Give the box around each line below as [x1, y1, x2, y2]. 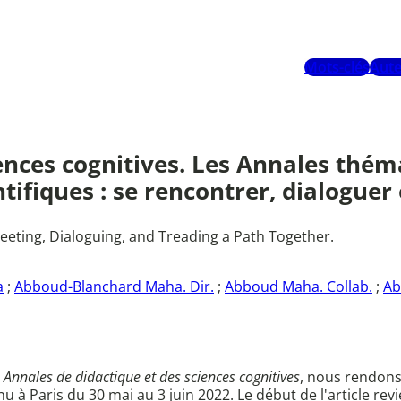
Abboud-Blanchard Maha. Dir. [14, 277, 214, 297]
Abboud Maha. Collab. [225, 277, 372, 297]
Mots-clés [304, 57, 370, 78]
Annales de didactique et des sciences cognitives [4, 367, 300, 388]
